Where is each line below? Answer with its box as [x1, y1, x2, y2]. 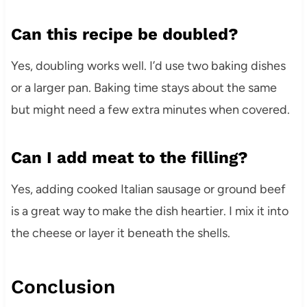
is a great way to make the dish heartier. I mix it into [10, 203, 288, 219]
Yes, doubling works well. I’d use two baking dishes [10, 58, 286, 73]
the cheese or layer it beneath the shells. [10, 225, 230, 241]
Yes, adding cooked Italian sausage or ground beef [10, 181, 286, 197]
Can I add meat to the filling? [10, 147, 248, 167]
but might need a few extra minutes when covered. [10, 101, 290, 117]
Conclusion [10, 275, 115, 298]
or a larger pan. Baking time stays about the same [10, 79, 277, 95]
